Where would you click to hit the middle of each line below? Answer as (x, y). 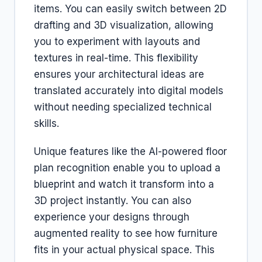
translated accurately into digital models (129, 91)
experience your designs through (112, 217)
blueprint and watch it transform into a (124, 184)
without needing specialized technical (123, 107)
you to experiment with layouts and (117, 42)
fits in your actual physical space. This (124, 250)
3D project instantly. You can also (113, 201)
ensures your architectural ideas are (119, 74)
